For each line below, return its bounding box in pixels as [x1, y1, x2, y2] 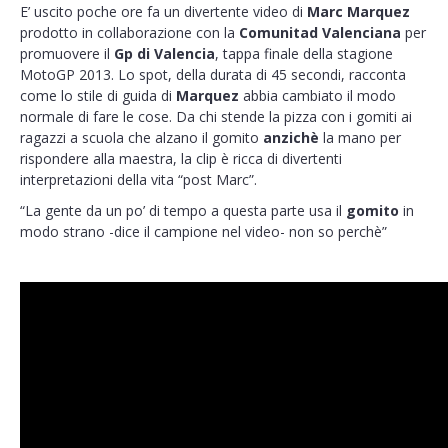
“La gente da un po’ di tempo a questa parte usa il [20, 201, 346, 220]
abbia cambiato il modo [239, 86, 396, 105]
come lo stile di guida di [20, 86, 176, 105]
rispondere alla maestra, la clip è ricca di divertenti [20, 149, 342, 168]
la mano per [319, 128, 401, 147]
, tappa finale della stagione [215, 44, 393, 63]
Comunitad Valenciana [239, 23, 401, 42]
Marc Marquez [307, 2, 410, 21]
